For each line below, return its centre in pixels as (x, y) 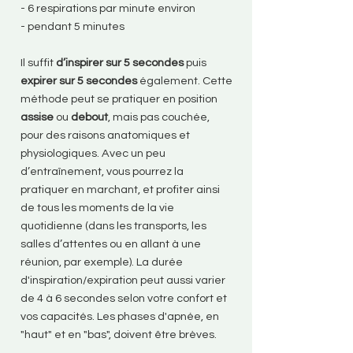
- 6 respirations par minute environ (108, 8)
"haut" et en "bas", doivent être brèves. (119, 334)
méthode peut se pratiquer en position (119, 99)
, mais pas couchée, (159, 117)
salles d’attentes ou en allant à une (111, 244)
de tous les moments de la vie (97, 208)
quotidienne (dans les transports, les (113, 226)
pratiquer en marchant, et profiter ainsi (120, 190)
